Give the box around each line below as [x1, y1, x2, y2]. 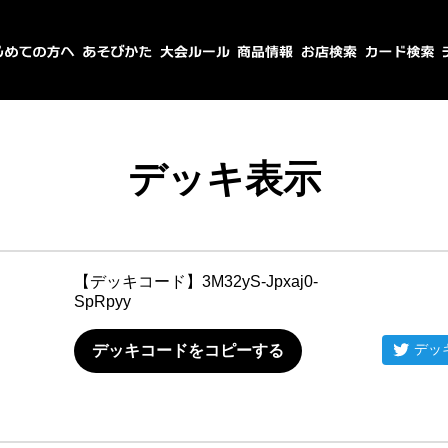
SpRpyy [74, 293, 131, 310]
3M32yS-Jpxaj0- [202, 273, 318, 290]
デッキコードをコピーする [92, 342, 284, 359]
